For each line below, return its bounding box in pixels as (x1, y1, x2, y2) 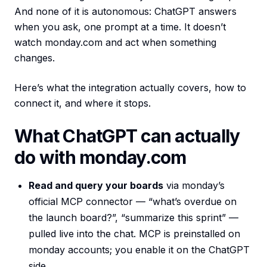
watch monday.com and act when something (14, 36, 216, 49)
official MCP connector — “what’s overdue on (29, 195, 237, 208)
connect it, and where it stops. (14, 97, 151, 110)
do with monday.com (14, 147, 187, 169)
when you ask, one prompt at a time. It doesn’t (14, 21, 226, 33)
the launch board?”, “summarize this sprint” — (29, 212, 238, 224)
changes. (14, 52, 55, 64)
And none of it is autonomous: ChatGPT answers (14, 5, 237, 18)
